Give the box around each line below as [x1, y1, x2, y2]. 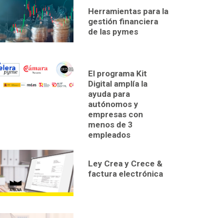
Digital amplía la [88, 78, 147, 89]
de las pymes [88, 27, 138, 37]
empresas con [88, 109, 143, 119]
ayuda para [88, 89, 130, 99]
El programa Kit [88, 68, 147, 78]
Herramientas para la [88, 6, 168, 17]
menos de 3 [88, 119, 133, 129]
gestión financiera [88, 17, 158, 27]
